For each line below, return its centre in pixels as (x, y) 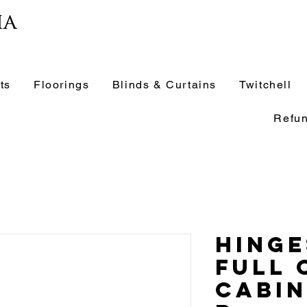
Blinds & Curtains (164, 85)
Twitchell (266, 85)
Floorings (62, 85)
